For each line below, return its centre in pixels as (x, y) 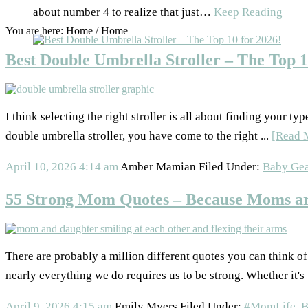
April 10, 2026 (41, 166)
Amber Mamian (158, 166)
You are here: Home (51, 31)
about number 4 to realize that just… (123, 12)
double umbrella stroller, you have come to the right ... (139, 135)
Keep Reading (248, 12)
